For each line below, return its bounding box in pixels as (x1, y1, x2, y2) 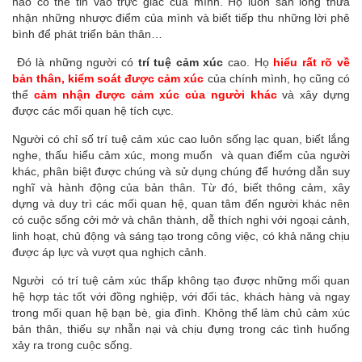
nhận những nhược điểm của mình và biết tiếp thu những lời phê (12, 11, 350, 24)
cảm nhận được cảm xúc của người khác (33, 87, 277, 101)
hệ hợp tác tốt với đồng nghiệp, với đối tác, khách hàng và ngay (12, 289, 350, 303)
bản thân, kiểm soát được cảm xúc (12, 71, 208, 85)
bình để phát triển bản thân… (12, 27, 162, 40)
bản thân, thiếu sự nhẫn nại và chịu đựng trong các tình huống (12, 322, 350, 335)
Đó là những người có (12, 55, 138, 69)
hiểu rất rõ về (273, 55, 351, 69)
